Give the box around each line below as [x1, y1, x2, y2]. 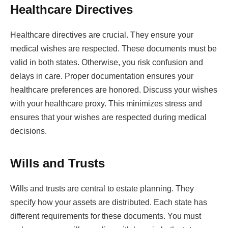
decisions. [10, 126, 47, 135]
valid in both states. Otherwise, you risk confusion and [10, 58, 203, 67]
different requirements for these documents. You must [10, 212, 201, 221]
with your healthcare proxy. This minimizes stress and [10, 99, 202, 108]
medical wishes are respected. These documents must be [10, 44, 217, 53]
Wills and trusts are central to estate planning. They [10, 184, 194, 193]
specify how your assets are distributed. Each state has [10, 198, 207, 207]
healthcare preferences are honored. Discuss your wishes [10, 85, 217, 94]
